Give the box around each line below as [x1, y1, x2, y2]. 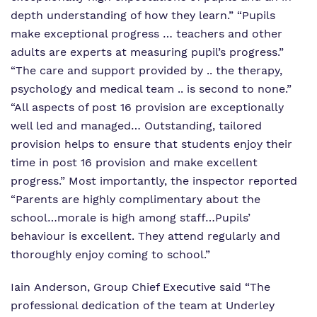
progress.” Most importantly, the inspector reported [11, 174, 297, 188]
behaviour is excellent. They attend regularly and [11, 229, 280, 243]
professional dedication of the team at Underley [11, 299, 275, 312]
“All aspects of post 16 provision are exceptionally [11, 100, 284, 114]
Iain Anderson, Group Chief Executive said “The [11, 280, 270, 294]
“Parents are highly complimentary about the [11, 192, 260, 206]
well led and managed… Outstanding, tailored [11, 119, 262, 132]
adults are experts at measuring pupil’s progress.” [11, 45, 284, 59]
